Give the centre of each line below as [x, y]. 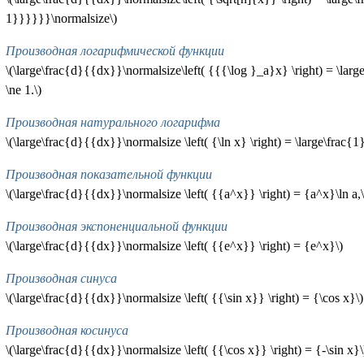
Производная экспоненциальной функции [116, 227]
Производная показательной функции [108, 175]
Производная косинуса [67, 331]
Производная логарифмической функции [115, 51]
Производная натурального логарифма [113, 123]
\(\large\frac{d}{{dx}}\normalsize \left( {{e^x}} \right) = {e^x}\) [174, 246]
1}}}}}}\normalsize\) [61, 19]
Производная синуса [61, 279]
